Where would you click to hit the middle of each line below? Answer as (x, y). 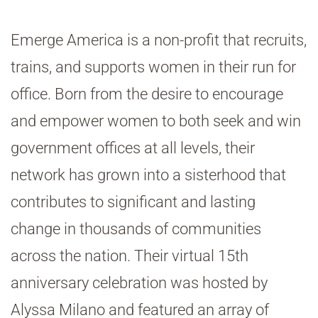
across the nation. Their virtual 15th (130, 256)
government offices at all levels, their (133, 148)
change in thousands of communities (136, 229)
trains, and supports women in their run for (153, 67)
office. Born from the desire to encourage (147, 94)
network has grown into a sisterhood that (148, 175)
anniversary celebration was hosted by (139, 283)
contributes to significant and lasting (133, 202)
